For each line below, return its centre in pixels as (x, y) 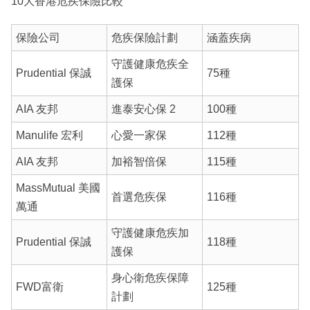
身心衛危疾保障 (150, 278)
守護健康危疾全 (150, 64)
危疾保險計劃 (144, 38)
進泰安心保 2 (143, 109)
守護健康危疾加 (150, 233)
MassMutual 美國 (58, 188)
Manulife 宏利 (49, 136)
